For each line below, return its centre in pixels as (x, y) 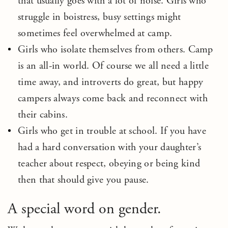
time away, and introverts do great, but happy (111, 82)
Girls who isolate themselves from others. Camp (116, 50)
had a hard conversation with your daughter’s (110, 147)
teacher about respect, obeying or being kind (109, 164)
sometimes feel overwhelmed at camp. (95, 33)
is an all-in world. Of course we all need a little (113, 66)
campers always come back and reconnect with (113, 98)
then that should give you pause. (83, 180)
